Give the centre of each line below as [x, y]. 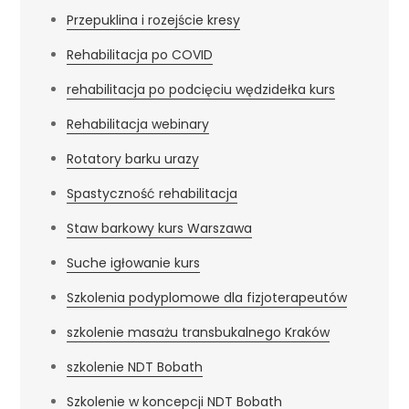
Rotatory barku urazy [133, 158]
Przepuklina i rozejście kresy [154, 20]
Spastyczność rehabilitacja [152, 193]
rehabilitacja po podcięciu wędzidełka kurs [201, 89]
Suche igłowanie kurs [134, 262]
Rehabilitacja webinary [138, 124]
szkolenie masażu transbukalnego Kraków [199, 332]
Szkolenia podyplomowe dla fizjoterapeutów [207, 297]
